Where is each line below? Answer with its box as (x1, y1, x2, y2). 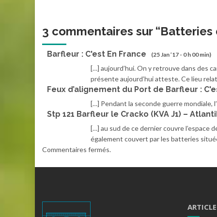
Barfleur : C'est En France (47, 49, 146, 59)
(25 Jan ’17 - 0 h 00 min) (151, 51, 211, 59)
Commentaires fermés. (42, 145, 111, 154)
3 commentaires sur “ (42, 24, 160, 38)
